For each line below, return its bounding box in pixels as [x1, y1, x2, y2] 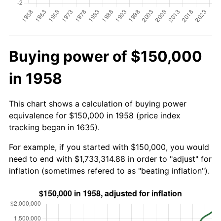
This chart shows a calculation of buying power [9, 98, 186, 109]
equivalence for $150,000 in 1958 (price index [9, 110, 181, 120]
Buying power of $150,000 [9, 47, 202, 65]
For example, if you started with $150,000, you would [9, 142, 209, 152]
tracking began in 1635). [9, 122, 100, 132]
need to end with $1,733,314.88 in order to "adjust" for [9, 153, 212, 164]
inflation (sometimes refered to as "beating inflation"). [9, 165, 210, 176]
